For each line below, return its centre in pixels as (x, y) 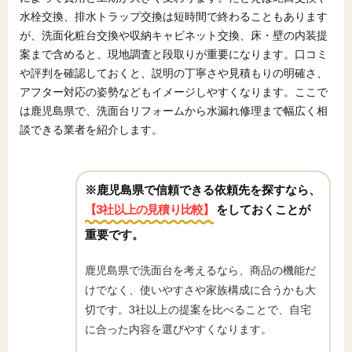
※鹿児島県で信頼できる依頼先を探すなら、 (203, 190)
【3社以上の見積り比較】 (150, 209)
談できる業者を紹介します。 (91, 130)
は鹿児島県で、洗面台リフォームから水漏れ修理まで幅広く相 (174, 111)
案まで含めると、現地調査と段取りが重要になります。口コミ (174, 54)
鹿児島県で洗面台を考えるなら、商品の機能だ (200, 270)
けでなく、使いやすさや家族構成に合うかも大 (200, 290)
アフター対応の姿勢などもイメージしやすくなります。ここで (174, 92)
